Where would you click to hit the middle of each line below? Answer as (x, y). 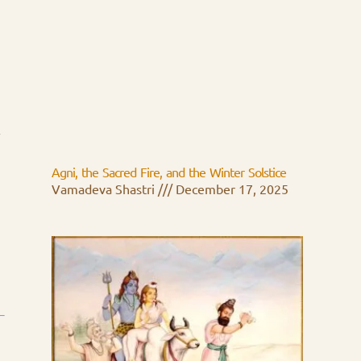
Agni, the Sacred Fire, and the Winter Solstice (169, 172)
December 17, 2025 (230, 189)
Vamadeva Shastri (105, 189)
